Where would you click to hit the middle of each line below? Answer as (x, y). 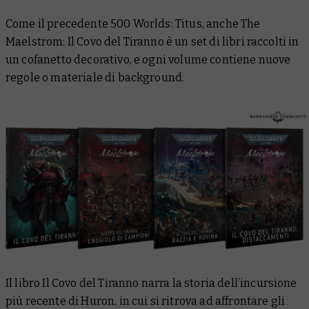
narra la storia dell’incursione (218, 283)
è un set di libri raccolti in (231, 42)
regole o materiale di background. (95, 78)
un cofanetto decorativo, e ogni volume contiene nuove (148, 60)
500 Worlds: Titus (156, 24)
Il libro (24, 283)
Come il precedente (58, 24)
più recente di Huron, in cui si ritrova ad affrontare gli (146, 301)
